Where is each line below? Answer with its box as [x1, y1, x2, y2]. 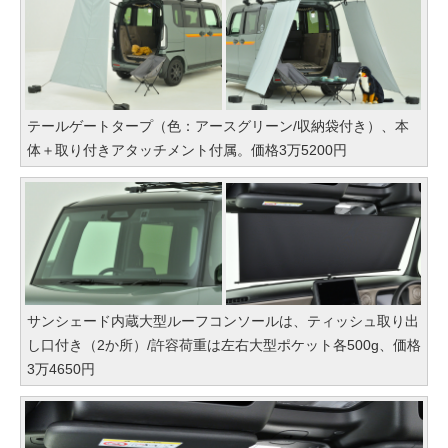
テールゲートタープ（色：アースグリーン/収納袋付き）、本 [27, 117, 409, 134]
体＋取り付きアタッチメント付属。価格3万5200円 [27, 141, 347, 158]
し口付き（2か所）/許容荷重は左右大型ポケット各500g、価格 [27, 336, 421, 353]
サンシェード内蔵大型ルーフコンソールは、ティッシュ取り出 [27, 312, 419, 329]
